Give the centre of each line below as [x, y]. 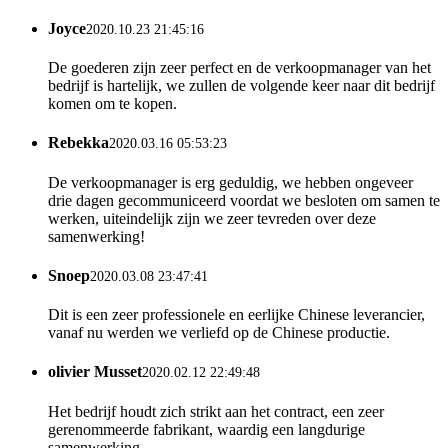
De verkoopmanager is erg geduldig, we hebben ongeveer [230, 182]
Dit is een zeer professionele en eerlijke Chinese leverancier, [236, 315]
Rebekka [78, 143]
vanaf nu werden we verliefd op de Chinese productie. [219, 333]
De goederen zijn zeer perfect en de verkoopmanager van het [239, 67]
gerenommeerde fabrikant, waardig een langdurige [206, 429]
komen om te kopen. [112, 103]
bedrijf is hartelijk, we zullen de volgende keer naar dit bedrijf [241, 85]
